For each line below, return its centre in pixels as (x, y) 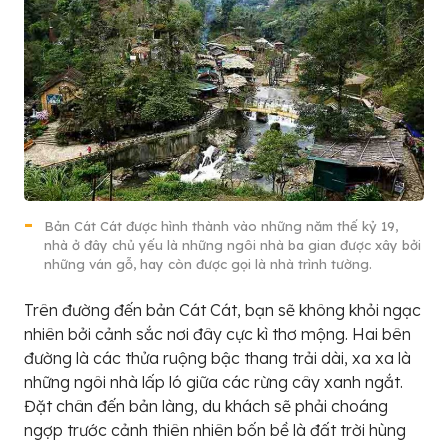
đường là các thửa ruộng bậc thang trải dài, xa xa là (217, 357)
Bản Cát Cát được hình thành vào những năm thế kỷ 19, (221, 225)
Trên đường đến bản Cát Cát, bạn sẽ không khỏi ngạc (222, 309)
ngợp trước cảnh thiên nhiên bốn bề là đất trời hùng (215, 429)
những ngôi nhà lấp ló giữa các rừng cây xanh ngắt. (213, 381)
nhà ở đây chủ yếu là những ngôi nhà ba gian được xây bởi (232, 244)
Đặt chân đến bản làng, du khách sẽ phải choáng (206, 405)
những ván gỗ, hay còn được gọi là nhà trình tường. (208, 263)
